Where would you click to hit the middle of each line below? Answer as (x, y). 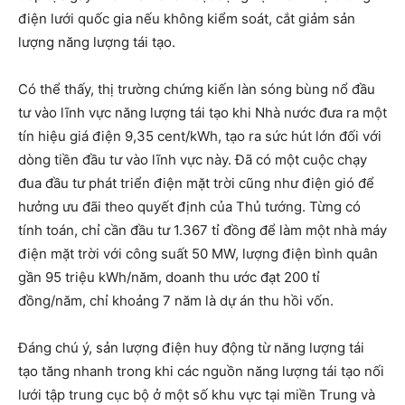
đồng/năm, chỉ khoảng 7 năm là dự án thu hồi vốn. (176, 300)
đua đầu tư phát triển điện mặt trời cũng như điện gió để (196, 183)
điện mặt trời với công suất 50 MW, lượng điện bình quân (198, 253)
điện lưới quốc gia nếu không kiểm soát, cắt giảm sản (187, 18)
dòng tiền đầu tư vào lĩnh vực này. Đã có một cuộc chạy (193, 159)
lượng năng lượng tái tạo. (97, 42)
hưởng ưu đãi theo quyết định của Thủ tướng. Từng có (189, 206)
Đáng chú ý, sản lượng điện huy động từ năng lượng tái (191, 347)
